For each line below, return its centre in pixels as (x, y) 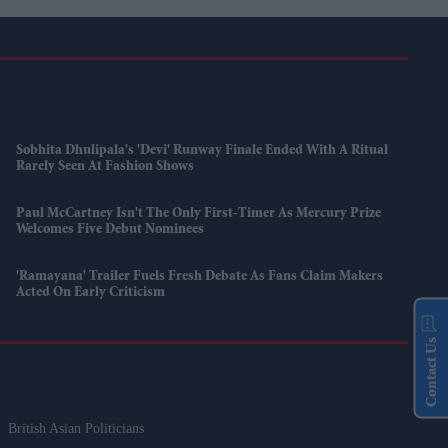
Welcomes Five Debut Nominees (110, 230)
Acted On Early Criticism (91, 293)
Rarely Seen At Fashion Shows (105, 167)
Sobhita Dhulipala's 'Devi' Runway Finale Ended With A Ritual (202, 151)
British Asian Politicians (76, 429)
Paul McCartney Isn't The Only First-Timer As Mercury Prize (199, 214)
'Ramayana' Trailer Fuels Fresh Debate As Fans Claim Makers (200, 277)
